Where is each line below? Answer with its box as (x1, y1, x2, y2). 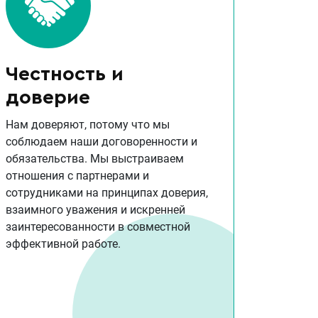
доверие (5, 87, 90, 108)
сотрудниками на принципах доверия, (5, 186, 208, 200)
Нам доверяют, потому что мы (5, 118, 170, 132)
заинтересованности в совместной (5, 220, 190, 234)
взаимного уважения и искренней (5, 203, 185, 217)
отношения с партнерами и (5, 169, 149, 183)
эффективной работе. (5, 237, 121, 251)
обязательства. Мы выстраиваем (5, 152, 184, 166)
